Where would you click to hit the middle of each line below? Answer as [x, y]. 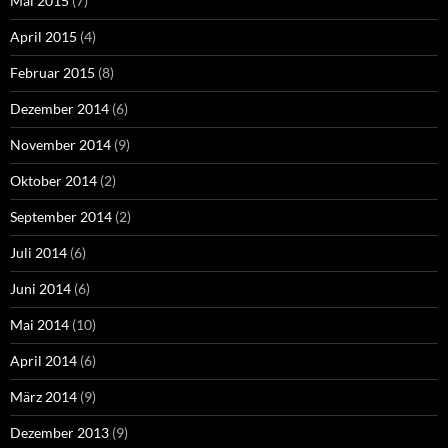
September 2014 [61, 217]
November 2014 [60, 145]
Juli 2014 [38, 253]
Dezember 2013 [59, 433]
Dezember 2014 [59, 109]
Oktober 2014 [53, 181]
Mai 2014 [39, 325]
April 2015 [43, 37]
